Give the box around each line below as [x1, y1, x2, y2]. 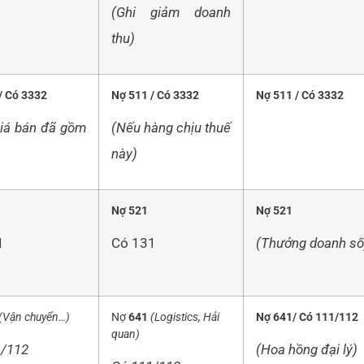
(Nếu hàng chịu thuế [111, 119, 231, 136]
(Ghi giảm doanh [111, 3, 231, 20]
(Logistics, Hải [150, 310, 219, 325]
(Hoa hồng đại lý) [256, 340, 357, 357]
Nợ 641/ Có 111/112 [256, 310, 358, 325]
